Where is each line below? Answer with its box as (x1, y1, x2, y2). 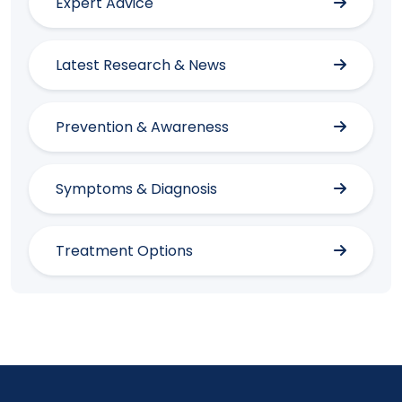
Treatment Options (56, 240, 193, 262)
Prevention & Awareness (56, 117, 229, 138)
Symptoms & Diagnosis (56, 179, 217, 200)
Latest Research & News (56, 55, 226, 76)
